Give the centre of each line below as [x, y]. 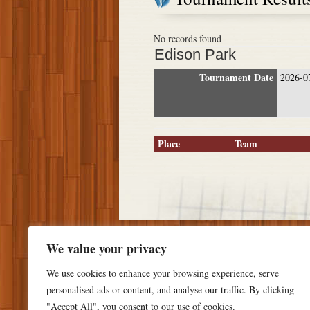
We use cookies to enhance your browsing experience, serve [163, 273]
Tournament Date [236, 77]
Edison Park [195, 55]
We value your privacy [107, 248]
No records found [188, 39]
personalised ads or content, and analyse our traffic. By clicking [170, 290]
